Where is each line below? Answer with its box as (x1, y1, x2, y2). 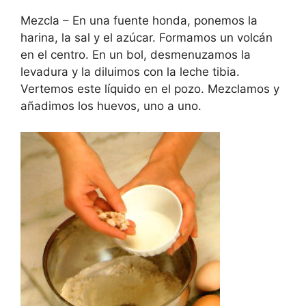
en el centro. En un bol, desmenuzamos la (20, 47, 251, 61)
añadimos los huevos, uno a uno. (20, 98, 201, 113)
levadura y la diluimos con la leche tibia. (20, 64, 240, 79)
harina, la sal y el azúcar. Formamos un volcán (20, 30, 273, 44)
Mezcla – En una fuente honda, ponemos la (20, 13, 258, 27)
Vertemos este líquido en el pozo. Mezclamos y (20, 81, 279, 96)
